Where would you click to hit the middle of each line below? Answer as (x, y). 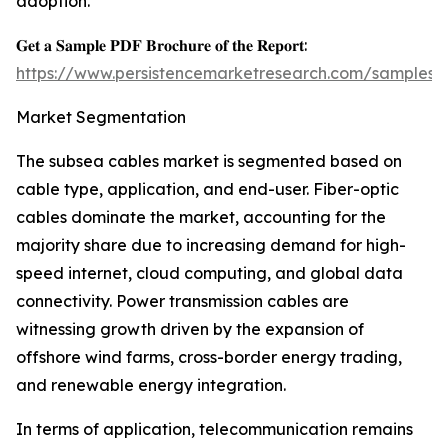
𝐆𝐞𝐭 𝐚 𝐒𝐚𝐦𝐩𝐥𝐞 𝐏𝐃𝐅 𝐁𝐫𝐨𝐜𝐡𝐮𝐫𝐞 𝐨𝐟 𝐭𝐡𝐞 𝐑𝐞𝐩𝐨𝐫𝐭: (161, 45)
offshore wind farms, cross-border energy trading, (209, 357)
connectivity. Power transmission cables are (182, 301)
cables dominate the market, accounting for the (201, 217)
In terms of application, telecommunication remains (214, 429)
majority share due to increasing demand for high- (211, 245)
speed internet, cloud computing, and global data (209, 273)
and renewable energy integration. (151, 385)
